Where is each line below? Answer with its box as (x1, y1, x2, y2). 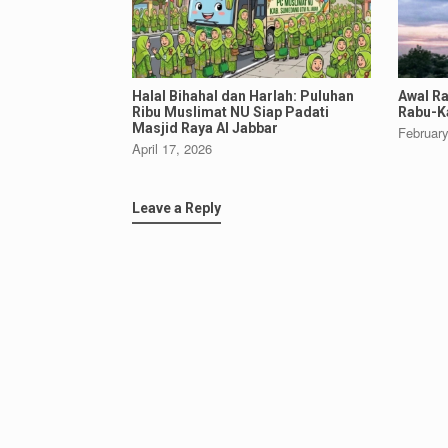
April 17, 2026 (132, 139, 212, 159)
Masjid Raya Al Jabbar (132, 120, 278, 137)
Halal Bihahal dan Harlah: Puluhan (132, 88, 354, 105)
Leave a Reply (132, 200, 221, 217)
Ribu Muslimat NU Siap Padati (132, 104, 329, 121)
